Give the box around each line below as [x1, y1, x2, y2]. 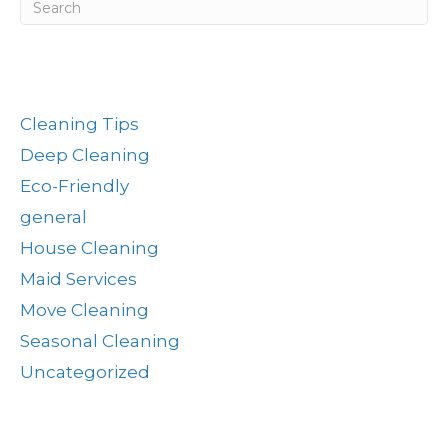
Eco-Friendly [20, 176, 129, 197]
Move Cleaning [20, 300, 149, 321]
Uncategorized [20, 362, 150, 383]
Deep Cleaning [20, 145, 150, 166]
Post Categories [20, 65, 163, 93]
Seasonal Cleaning [20, 331, 180, 352]
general [20, 207, 87, 228]
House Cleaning [20, 238, 159, 259]
